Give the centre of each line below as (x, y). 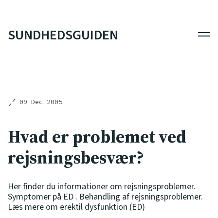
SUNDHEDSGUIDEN (63, 35)
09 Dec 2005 (41, 102)
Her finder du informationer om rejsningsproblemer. (102, 186)
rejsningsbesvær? (76, 157)
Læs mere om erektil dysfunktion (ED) (76, 207)
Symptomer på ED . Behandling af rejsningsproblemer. (105, 197)
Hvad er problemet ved (97, 136)
